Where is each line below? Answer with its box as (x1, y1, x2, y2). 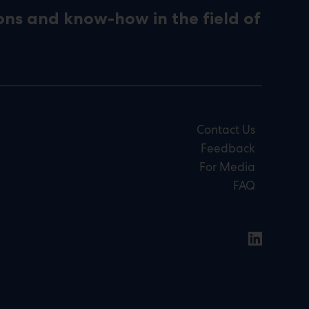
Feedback (201, 140, 255, 156)
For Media (199, 159, 255, 175)
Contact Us (197, 121, 255, 137)
